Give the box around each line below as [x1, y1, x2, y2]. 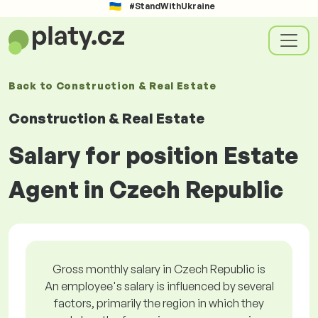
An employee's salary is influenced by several [44, 279, 274, 293]
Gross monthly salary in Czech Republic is [53, 262, 265, 276]
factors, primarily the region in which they [54, 296, 264, 310]
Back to [9, 79, 56, 92]
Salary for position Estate [9, 141, 298, 170]
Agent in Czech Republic [9, 175, 283, 204]
